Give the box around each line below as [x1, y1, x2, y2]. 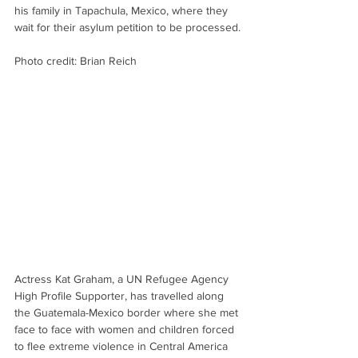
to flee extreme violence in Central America [14, 339, 231, 352]
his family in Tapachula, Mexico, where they [14, 3, 231, 17]
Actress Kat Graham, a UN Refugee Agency [14, 272, 232, 285]
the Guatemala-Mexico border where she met [14, 305, 241, 319]
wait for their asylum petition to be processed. [14, 20, 241, 34]
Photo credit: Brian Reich [14, 54, 137, 67]
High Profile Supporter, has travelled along [14, 288, 227, 302]
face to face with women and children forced [14, 322, 237, 336]
